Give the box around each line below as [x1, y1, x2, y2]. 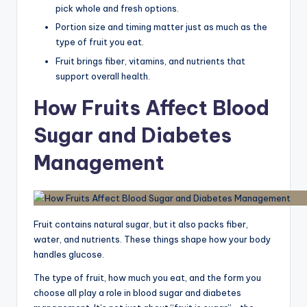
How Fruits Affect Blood [34, 95, 269, 121]
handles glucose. [34, 248, 104, 260]
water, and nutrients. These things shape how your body [34, 233, 271, 245]
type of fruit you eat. [56, 36, 144, 48]
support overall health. [56, 70, 150, 82]
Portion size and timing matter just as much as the [56, 21, 267, 33]
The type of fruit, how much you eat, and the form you [34, 271, 261, 283]
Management [34, 149, 164, 175]
